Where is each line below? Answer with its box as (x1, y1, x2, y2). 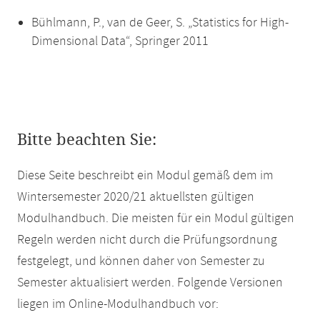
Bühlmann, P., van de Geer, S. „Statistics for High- (31, 14, 289, 31)
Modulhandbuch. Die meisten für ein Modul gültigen (17, 210, 294, 227)
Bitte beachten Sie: (17, 131, 156, 149)
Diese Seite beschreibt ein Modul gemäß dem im (17, 167, 274, 184)
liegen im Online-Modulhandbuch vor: (17, 296, 219, 313)
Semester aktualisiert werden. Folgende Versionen (17, 274, 283, 291)
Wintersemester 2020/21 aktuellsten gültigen (17, 189, 254, 206)
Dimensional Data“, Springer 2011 (31, 33, 209, 50)
